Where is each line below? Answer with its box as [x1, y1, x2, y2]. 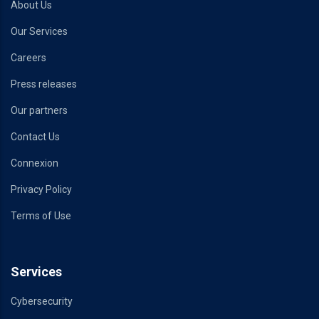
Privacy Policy [11, 184, 72, 195]
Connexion [11, 157, 58, 169]
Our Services [11, 26, 68, 37]
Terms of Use [11, 210, 71, 221]
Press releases [11, 78, 77, 90]
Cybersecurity [11, 296, 73, 307]
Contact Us [11, 131, 60, 142]
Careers [11, 52, 46, 63]
